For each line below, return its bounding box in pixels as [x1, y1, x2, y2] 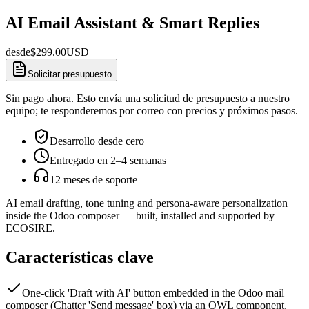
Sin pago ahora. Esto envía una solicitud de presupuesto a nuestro [6, 92, 290, 104]
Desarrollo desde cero [50, 134, 144, 147]
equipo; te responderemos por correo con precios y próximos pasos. [6, 104, 298, 117]
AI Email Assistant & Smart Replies [6, 13, 259, 32]
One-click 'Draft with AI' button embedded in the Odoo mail [22, 287, 284, 299]
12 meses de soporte [50, 173, 137, 186]
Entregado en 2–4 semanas [50, 154, 166, 166]
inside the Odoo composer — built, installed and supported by [6, 209, 275, 221]
